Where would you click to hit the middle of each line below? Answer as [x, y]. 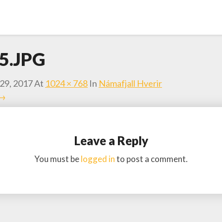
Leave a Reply [111, 140]
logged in [98, 159]
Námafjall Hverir [130, 83]
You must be [57, 159]
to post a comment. [151, 159]
